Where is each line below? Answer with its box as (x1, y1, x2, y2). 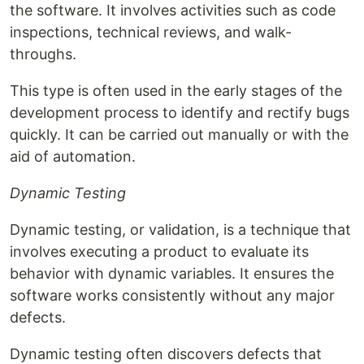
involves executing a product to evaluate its (10, 243, 309, 261)
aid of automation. (10, 148, 136, 166)
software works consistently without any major (10, 287, 335, 305)
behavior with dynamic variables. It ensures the (10, 265, 334, 283)
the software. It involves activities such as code (10, 2, 336, 19)
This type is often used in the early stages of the (10, 82, 342, 100)
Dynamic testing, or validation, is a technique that (10, 221, 351, 239)
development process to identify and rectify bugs (10, 104, 349, 122)
